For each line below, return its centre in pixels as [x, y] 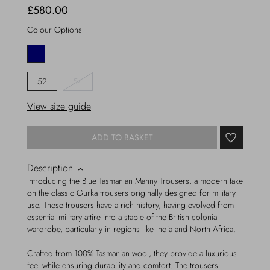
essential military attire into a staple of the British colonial [123, 217]
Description [50, 168]
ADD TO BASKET [122, 137]
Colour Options [55, 30]
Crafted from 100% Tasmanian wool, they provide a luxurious [132, 253]
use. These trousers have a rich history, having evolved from [130, 205]
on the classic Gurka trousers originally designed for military [131, 193]
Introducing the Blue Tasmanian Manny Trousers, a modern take [135, 181]
